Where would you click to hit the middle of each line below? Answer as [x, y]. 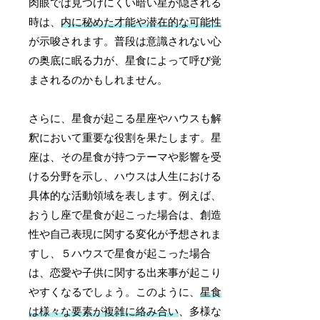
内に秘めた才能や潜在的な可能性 [141, 22]
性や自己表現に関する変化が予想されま [125, 234]
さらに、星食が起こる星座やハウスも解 [125, 118]
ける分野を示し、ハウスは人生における [125, 176]
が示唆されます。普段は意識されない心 [125, 41]
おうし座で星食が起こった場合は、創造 [125, 215]
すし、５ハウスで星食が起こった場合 [120, 253]
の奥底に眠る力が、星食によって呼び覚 [125, 60]
